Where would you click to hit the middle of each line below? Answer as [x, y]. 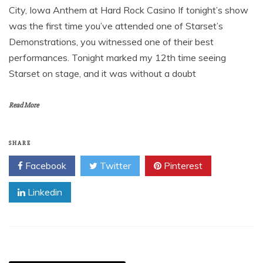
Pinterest [182, 166]
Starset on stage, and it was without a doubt [102, 73]
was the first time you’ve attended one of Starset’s [116, 26]
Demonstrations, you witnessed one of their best [111, 42]
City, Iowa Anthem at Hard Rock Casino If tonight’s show [129, 10]
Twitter [114, 166]
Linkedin [44, 192]
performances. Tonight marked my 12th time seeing [117, 58]
